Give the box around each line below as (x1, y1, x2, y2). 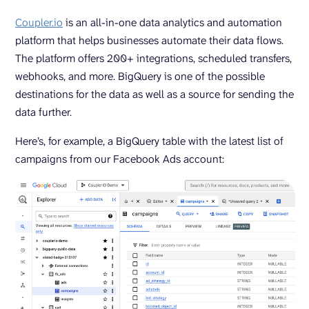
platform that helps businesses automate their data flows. (15, 33, 283, 48)
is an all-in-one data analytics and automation (63, 15, 282, 30)
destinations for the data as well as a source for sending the (15, 87, 294, 101)
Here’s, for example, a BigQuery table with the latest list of (15, 134, 283, 148)
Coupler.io (15, 15, 63, 30)
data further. (15, 105, 72, 119)
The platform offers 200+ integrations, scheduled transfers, (15, 51, 292, 66)
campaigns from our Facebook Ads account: (15, 152, 224, 166)
